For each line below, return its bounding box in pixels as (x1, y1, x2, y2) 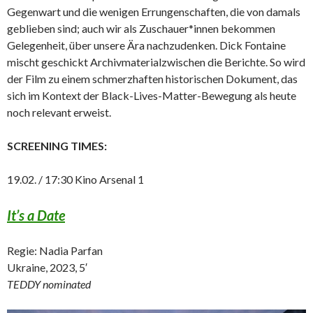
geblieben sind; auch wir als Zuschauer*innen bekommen (7, 22, 275, 36)
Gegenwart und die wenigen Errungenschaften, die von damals (7, 5, 300, 19)
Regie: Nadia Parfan (7, 244, 103, 258)
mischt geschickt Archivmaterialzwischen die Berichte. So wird (7, 55, 305, 69)
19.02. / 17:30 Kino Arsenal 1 (7, 173, 144, 187)
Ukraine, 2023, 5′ (7, 261, 87, 275)
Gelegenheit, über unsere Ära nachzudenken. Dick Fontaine (7, 38, 286, 52)
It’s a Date (7, 207, 65, 224)
